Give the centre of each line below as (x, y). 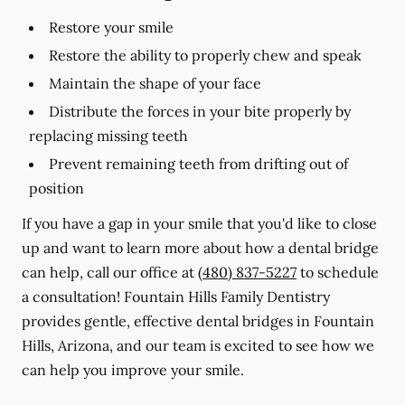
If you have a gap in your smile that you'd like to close (199, 223)
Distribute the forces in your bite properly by (200, 111)
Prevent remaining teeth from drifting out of (198, 164)
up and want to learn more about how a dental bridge (200, 248)
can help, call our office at (110, 272)
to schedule (338, 272)
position (57, 188)
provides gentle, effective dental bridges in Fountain (198, 321)
